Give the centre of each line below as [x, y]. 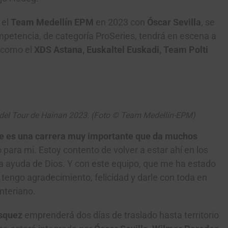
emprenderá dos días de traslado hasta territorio [121, 215]
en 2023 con [120, 22]
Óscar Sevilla [174, 22]
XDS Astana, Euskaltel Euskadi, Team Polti [121, 50]
